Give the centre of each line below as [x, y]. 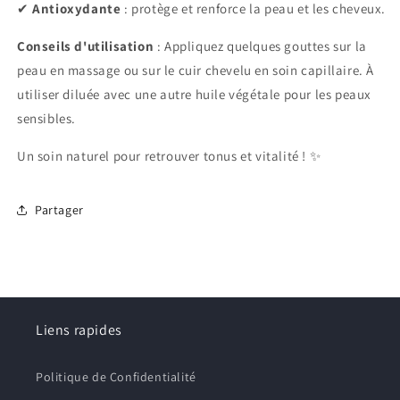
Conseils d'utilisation [86, 46]
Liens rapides [79, 330]
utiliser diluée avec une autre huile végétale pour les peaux [195, 95]
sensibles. [46, 119]
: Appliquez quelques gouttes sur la [262, 46]
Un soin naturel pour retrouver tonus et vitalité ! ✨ [169, 156]
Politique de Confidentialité [116, 377]
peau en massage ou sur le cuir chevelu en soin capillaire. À [196, 71]
